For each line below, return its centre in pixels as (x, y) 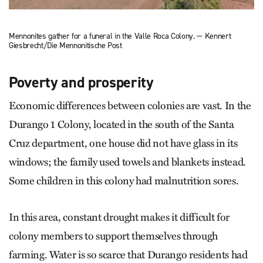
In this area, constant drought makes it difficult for (119, 218)
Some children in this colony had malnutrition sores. (124, 181)
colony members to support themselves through (114, 236)
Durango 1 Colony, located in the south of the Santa (122, 125)
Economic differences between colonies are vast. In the (130, 106)
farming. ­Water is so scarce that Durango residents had (128, 255)
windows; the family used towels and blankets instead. (127, 162)
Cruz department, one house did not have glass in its (123, 144)
